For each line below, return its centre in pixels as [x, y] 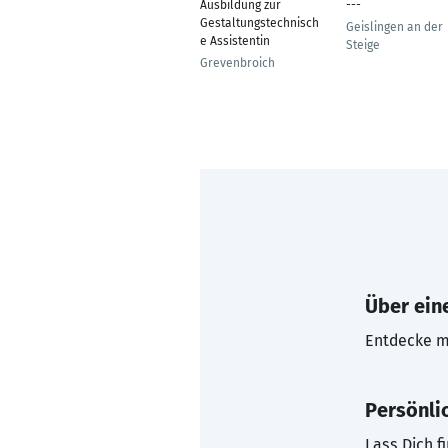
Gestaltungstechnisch [259, 23]
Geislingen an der [394, 27]
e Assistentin [235, 41]
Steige [363, 45]
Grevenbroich [237, 63]
